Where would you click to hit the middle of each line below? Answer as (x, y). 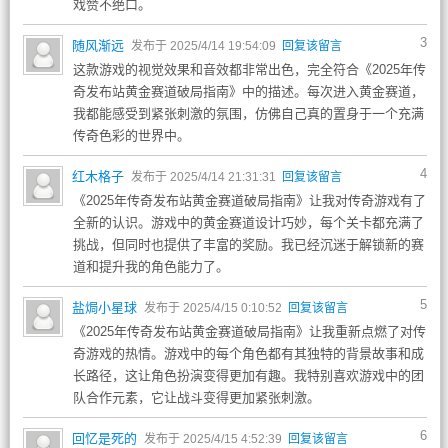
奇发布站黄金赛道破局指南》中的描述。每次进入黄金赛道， (248, 91)
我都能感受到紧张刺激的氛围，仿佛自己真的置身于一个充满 (248, 113)
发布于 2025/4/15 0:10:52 (214, 308)
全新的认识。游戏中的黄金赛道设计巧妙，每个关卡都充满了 (248, 222)
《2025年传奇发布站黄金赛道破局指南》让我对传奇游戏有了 (249, 200)
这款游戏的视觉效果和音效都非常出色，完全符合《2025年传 (249, 69)
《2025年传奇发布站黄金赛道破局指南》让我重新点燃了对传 (249, 331)
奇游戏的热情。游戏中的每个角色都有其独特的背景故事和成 (248, 353)
